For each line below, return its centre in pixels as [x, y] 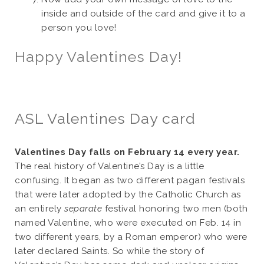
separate [83, 209]
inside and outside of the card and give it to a [143, 13]
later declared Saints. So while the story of [109, 251]
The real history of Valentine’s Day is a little [110, 166]
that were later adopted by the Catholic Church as [128, 194]
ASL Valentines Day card [105, 118]
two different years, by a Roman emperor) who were [131, 237]
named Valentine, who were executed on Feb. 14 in [128, 223]
